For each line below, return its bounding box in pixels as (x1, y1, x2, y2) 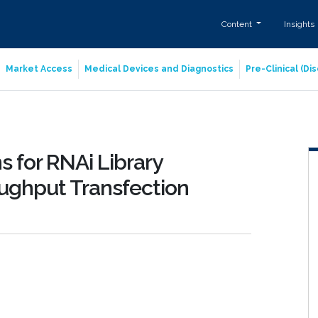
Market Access (6, 64, 72, 74)
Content (221, 18, 254, 29)
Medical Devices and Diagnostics (84, 64, 234, 74)
